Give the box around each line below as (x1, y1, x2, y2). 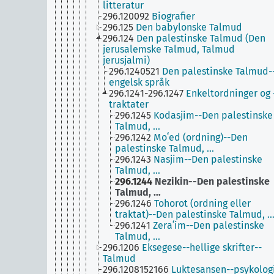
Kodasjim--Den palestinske (154, 109, 273, 121)
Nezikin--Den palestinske (155, 176, 270, 187)
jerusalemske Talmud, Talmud (103, 43, 235, 55)
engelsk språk (109, 76, 169, 88)
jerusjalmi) (103, 54, 150, 66)
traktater (109, 98, 149, 110)
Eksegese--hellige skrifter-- (142, 242, 262, 253)
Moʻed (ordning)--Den (154, 131, 248, 143)
